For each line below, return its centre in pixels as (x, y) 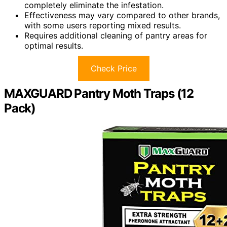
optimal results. (54, 46)
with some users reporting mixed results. (103, 26)
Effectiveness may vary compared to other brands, (122, 15)
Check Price (113, 69)
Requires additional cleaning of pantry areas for (116, 36)
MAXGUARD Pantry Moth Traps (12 (99, 94)
